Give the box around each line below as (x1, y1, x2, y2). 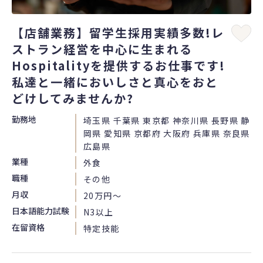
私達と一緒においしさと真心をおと (12, 73, 218, 90)
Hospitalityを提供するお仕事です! (12, 56, 225, 74)
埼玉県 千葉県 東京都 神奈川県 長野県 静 (83, 114, 250, 126)
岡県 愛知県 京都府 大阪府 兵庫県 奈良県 (83, 127, 250, 139)
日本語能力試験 (12, 204, 69, 217)
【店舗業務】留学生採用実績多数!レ (12, 23, 224, 41)
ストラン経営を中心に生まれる (12, 40, 193, 58)
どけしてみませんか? (12, 89, 134, 107)
